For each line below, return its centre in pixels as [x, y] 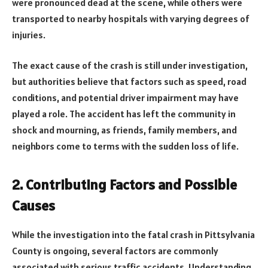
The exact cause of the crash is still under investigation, [130, 66]
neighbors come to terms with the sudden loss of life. [125, 146]
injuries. [29, 34]
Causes [33, 205]
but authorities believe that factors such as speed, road [129, 82]
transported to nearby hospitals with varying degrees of [131, 18]
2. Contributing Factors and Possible [124, 184]
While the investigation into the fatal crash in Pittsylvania [133, 234]
